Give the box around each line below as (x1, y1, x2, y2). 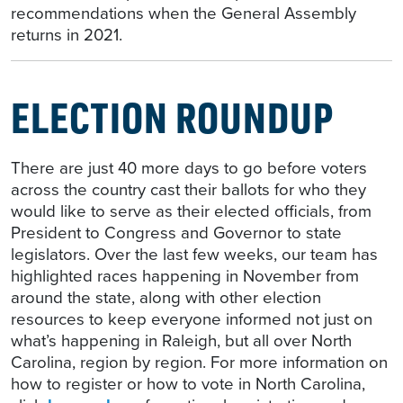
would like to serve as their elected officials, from (11, 199, 372, 224)
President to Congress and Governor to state (11, 220, 342, 246)
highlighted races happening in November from (11, 264, 359, 289)
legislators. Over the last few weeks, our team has (11, 242, 378, 267)
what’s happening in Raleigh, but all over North (11, 328, 352, 354)
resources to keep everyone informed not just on (11, 307, 372, 332)
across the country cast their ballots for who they (11, 177, 366, 202)
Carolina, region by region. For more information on (11, 350, 388, 375)
